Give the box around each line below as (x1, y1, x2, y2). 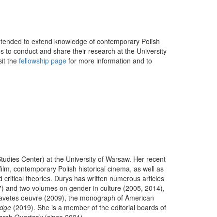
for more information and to (66, 56, 152, 65)
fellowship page (19, 56, 66, 65)
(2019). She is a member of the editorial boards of (11, 202, 166, 212)
